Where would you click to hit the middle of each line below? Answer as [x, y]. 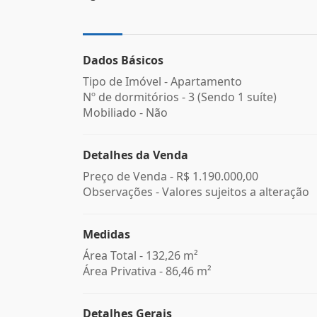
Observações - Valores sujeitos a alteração [196, 192]
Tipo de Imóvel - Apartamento [162, 81]
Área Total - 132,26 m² [140, 255]
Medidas [106, 234]
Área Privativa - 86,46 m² [147, 271]
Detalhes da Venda [136, 155]
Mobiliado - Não [125, 113]
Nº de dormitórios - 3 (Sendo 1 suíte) [180, 97]
